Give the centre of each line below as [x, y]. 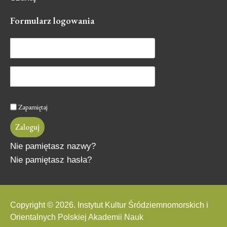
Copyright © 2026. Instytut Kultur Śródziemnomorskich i [109, 205]
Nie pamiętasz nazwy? [53, 146]
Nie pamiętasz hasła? [51, 160]
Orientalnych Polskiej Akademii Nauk [77, 217]
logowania [74, 21]
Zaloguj [27, 127]
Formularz [32, 21]
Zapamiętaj [33, 107]
